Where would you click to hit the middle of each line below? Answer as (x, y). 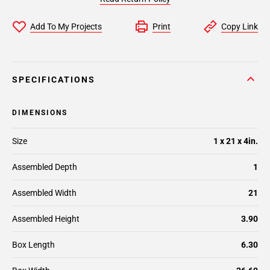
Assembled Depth (45, 167)
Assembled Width (44, 193)
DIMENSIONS (40, 113)
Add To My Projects (66, 27)
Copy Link (240, 27)
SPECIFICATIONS (54, 80)
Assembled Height (46, 219)
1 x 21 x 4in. (236, 141)
